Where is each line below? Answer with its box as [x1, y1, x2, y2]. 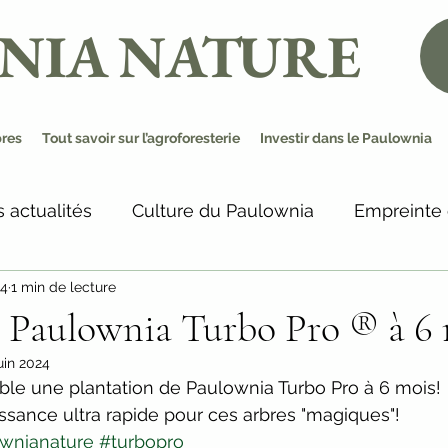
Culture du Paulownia [132, 199, 314, 221]
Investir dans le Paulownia [260, 130, 432, 146]
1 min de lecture [11, 278, 116, 295]
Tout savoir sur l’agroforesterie [42, 130, 240, 146]
